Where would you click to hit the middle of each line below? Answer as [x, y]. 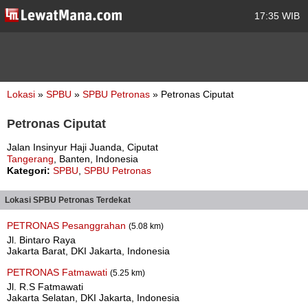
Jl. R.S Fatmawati [45, 287]
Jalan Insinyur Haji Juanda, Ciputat [82, 147]
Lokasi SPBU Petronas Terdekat [68, 200]
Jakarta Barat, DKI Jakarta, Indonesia [88, 251]
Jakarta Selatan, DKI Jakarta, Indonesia [93, 298]
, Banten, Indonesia [96, 159]
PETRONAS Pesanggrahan [68, 225]
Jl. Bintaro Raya [41, 240]
